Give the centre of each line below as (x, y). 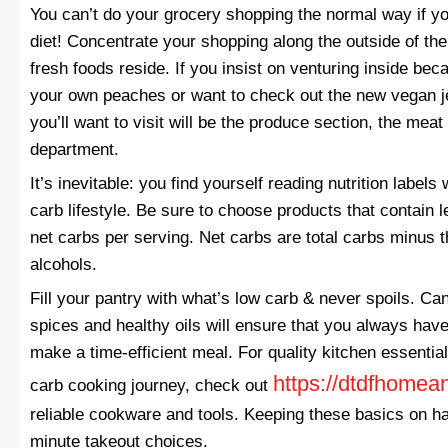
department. (74, 150)
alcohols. (63, 265)
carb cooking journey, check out (151, 385)
